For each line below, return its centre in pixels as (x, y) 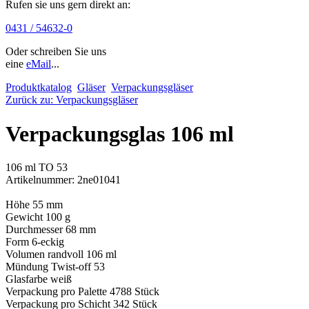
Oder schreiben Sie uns (56, 52)
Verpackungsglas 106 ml (120, 133)
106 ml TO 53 (37, 168)
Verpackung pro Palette (56, 292)
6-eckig (48, 242)
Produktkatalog (39, 88)
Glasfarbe (27, 279)
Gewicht (24, 217)
